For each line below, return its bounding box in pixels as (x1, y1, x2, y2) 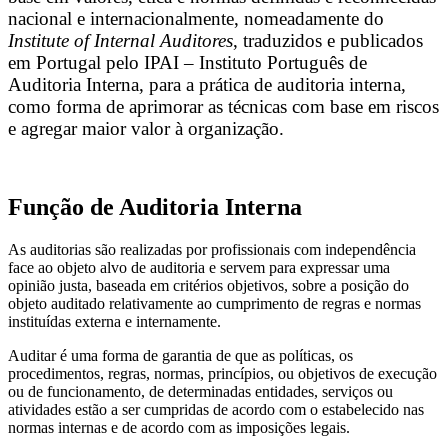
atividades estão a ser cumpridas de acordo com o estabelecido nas (8, 400, 424, 418)
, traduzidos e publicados (233, 29, 423, 51)
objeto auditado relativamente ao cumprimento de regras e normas (8, 294, 421, 312)
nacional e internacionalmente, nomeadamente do (8, 7, 384, 29)
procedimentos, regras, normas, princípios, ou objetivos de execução (8, 364, 437, 382)
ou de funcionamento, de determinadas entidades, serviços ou (8, 382, 393, 400)
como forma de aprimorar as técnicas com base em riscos (8, 95, 439, 117)
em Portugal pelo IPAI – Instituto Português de (8, 51, 367, 73)
